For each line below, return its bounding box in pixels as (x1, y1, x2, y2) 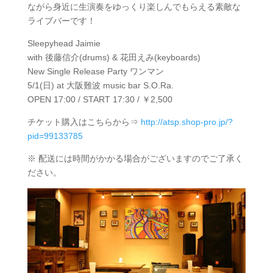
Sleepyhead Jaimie (27, 38, 101, 48)
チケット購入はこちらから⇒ (27, 116, 141, 127)
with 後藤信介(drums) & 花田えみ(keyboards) (27, 52, 200, 62)
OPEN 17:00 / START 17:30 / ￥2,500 (27, 94, 172, 104)
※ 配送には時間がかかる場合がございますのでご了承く (27, 153, 243, 163)
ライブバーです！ (27, 15, 96, 26)
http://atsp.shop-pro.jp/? (140, 116, 233, 127)
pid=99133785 (27, 130, 83, 141)
